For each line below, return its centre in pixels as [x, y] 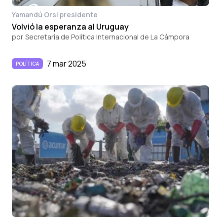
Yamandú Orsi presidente [55, 14]
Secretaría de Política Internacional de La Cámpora [107, 37]
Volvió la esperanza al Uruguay [70, 26]
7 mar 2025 [67, 63]
